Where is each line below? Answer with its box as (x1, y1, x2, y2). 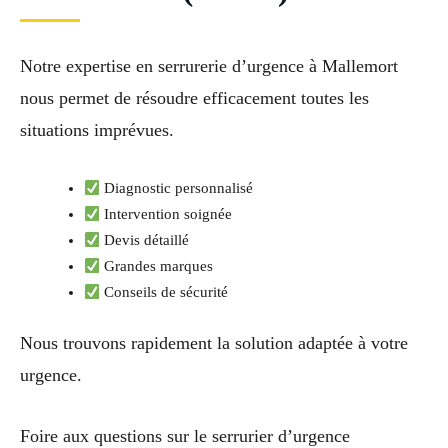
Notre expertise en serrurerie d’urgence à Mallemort (20, 56, 398, 77)
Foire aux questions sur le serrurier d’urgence (20, 425, 350, 446)
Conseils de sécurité (100, 284, 229, 301)
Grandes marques (100, 258, 214, 275)
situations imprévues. (20, 120, 174, 141)
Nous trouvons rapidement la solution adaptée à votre (20, 333, 408, 354)
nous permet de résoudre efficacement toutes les (20, 88, 369, 109)
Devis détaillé (100, 232, 190, 249)
